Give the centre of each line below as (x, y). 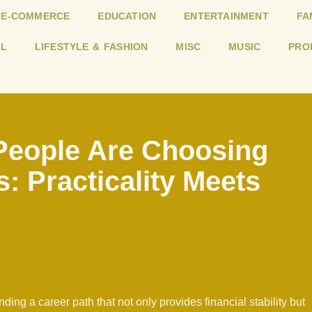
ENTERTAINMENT (226, 16)
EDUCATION (127, 16)
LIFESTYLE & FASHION (91, 47)
